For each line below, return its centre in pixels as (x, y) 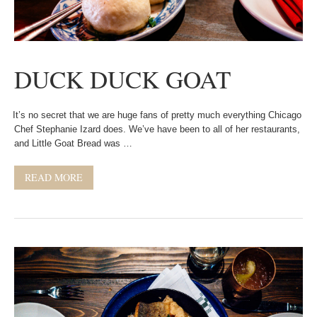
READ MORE (54, 177)
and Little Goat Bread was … (73, 143)
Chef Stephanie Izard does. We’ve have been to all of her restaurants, (157, 129)
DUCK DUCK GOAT (122, 79)
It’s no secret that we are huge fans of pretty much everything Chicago (154, 115)
